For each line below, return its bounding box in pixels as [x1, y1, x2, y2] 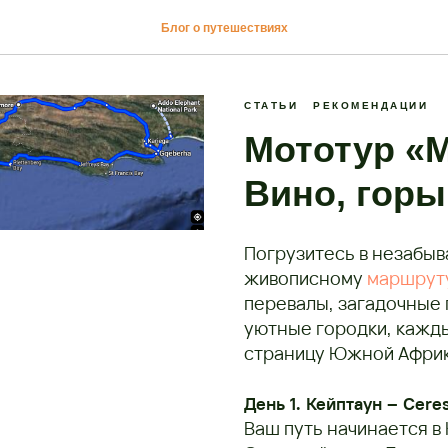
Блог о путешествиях [160, 21, 288, 35]
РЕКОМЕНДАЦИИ [313, 100, 428, 111]
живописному [244, 266, 367, 290]
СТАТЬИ [244, 100, 298, 111]
